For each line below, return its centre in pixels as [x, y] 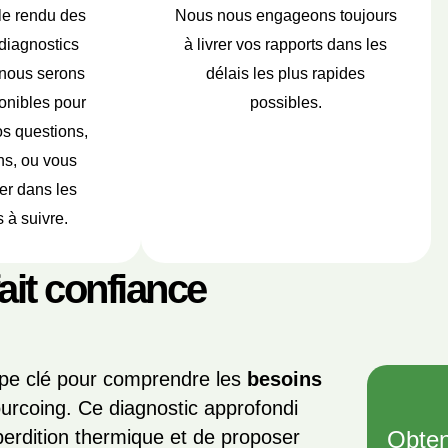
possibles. [285, 102]
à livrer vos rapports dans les [286, 44]
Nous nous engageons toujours [285, 15]
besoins [285, 379]
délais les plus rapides [286, 73]
